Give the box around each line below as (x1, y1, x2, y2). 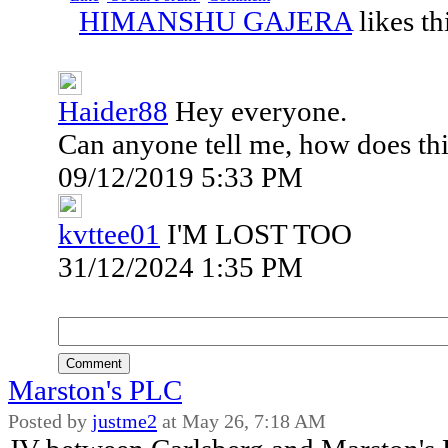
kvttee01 (58, 218, 160, 250)
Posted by (8, 410, 92, 432)
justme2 (92, 410, 157, 432)
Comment (66, 356, 122, 371)
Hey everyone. (175, 95, 347, 127)
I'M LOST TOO (167, 218, 352, 250)
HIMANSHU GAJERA (79, 5, 352, 37)
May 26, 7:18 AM (182, 410, 326, 432)
